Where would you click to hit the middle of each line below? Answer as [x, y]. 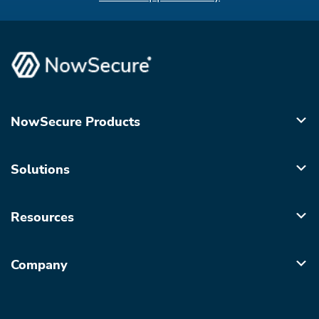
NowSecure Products [75, 121]
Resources [42, 217]
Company [39, 265]
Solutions [40, 169]
